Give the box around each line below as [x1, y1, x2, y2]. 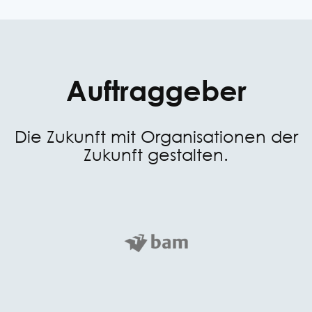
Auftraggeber [65, 74, 247, 107]
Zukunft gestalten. [84, 143, 228, 164]
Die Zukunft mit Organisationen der [14, 125, 298, 146]
